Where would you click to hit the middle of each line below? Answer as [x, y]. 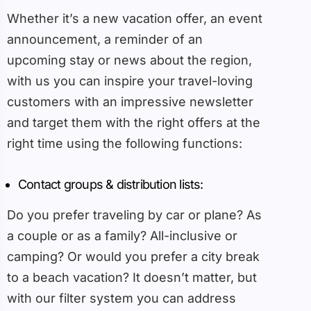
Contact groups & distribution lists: [111, 185]
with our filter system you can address [121, 299]
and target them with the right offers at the [134, 123]
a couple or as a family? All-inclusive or [122, 236]
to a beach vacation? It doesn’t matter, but [132, 278]
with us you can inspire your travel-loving [130, 81]
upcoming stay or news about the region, [129, 60]
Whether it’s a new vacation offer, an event [135, 19]
